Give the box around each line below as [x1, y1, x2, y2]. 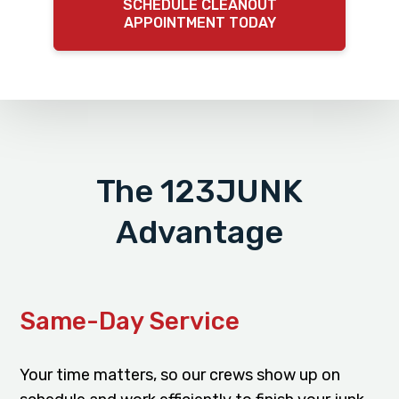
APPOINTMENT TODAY [123, 13, 276, 31]
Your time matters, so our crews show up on [20, 364, 341, 385]
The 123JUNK [96, 171, 303, 210]
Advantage [116, 212, 283, 251]
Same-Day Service [20, 305, 240, 336]
